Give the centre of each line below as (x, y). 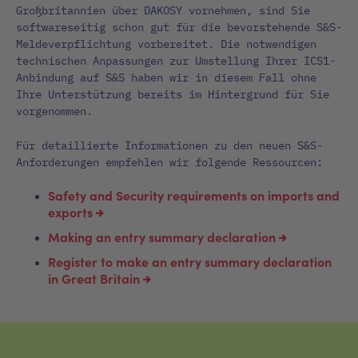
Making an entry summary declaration (162, 236)
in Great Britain (94, 278)
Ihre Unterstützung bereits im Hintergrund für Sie (173, 94)
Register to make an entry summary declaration (190, 261)
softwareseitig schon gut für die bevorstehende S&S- (179, 27)
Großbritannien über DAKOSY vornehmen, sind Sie (163, 10)
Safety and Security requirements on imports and (194, 195)
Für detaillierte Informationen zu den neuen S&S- (169, 145)
